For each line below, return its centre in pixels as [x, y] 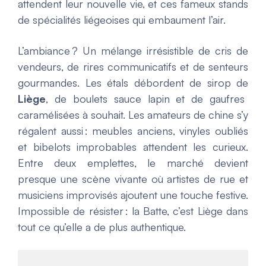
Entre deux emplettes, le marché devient [133, 163]
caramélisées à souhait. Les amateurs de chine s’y [133, 115]
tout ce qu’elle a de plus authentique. [102, 227]
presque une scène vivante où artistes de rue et [133, 179]
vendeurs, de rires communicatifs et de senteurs [133, 67]
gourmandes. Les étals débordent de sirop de [133, 83]
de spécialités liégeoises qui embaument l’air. [122, 20]
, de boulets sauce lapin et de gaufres [145, 99]
